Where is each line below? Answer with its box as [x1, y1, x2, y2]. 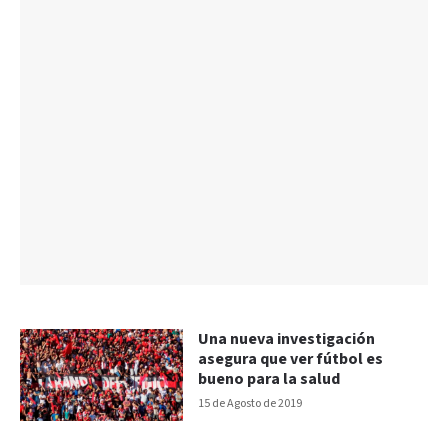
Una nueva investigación [198, 328, 376, 350]
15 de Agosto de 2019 [198, 395, 303, 411]
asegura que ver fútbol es [198, 348, 384, 370]
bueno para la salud [198, 368, 341, 390]
